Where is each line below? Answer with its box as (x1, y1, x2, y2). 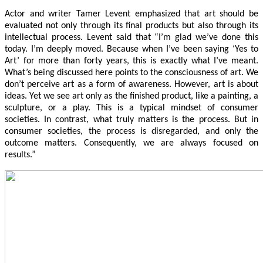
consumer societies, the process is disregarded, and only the (5, 127, 258, 137)
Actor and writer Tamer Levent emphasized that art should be (5, 9, 258, 19)
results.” (5, 150, 36, 160)
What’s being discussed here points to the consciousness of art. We (5, 68, 258, 78)
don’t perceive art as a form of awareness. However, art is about (5, 80, 258, 90)
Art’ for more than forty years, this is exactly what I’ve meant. (5, 56, 258, 66)
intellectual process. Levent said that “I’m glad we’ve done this (5, 33, 258, 43)
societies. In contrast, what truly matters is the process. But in (5, 115, 258, 125)
